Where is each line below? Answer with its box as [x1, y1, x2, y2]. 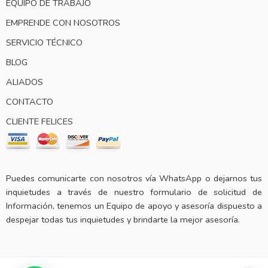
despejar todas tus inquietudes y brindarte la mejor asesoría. [6, 213, 240, 226]
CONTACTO [6, 95, 53, 108]
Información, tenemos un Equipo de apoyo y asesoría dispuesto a [6, 199, 262, 212]
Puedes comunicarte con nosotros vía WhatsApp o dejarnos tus [6, 172, 262, 184]
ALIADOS [6, 75, 43, 88]
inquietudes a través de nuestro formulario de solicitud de [6, 185, 262, 198]
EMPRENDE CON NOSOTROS [6, 16, 120, 29]
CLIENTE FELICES [6, 115, 73, 127]
